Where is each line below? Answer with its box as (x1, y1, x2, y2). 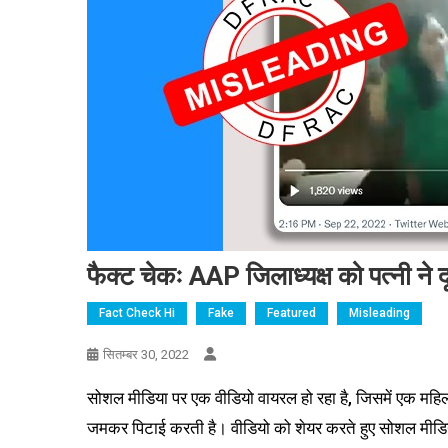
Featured (267, 306, 316, 320)
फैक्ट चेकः (87, 261, 189, 291)
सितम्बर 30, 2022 (103, 347, 189, 362)
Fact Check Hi (99, 306, 175, 320)
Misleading (349, 306, 410, 320)
